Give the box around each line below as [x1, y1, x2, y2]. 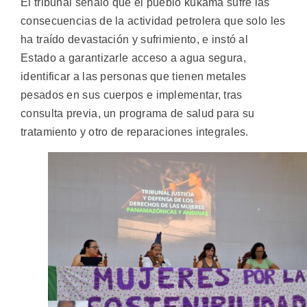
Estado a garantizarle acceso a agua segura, [21, 51, 246, 64]
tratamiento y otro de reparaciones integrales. [21, 125, 249, 138]
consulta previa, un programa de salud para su [21, 107, 255, 119]
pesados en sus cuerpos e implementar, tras [21, 88, 243, 101]
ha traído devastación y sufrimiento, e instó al [21, 33, 249, 45]
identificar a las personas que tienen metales [21, 70, 247, 82]
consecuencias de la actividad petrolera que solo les [21, 14, 286, 27]
